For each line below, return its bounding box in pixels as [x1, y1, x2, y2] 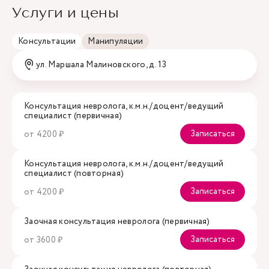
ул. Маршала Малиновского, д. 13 [36, 59, 167, 71]
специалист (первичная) [24, 110, 122, 122]
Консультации [18, 35, 76, 47]
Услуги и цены [12, 4, 119, 21]
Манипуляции [88, 35, 144, 47]
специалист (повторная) [24, 168, 124, 180]
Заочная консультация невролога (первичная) [24, 216, 210, 228]
